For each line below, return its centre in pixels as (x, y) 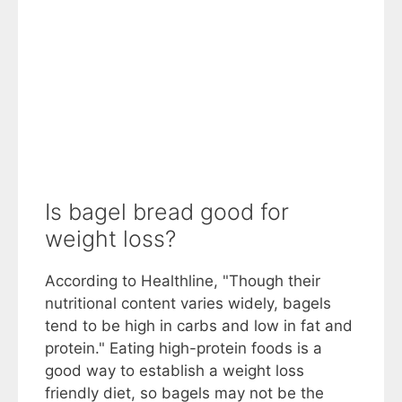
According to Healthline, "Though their (183, 281)
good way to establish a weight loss (175, 371)
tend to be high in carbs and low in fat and (199, 326)
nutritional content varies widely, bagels (188, 303)
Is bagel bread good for (167, 212)
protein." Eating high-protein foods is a (184, 348)
